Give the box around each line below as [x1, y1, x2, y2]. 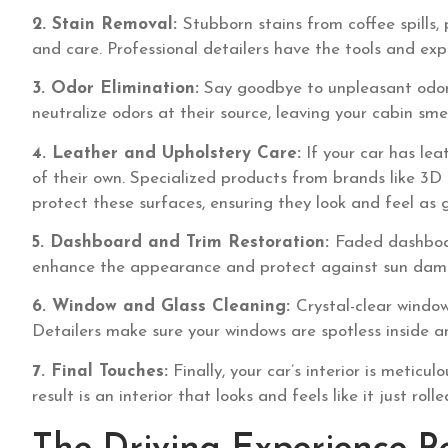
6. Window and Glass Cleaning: [32, 298, 296, 316]
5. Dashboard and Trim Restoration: [32, 233, 335, 251]
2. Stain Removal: [32, 15, 183, 33]
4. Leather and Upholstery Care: [32, 144, 301, 162]
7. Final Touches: [32, 362, 168, 380]
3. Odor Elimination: [32, 80, 199, 98]
